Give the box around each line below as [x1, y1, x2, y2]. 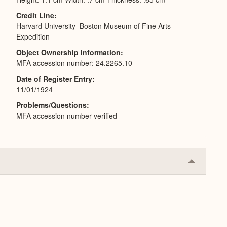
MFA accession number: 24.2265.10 [16, 58, 132, 68]
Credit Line [16, 10, 54, 20]
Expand [191, 174, 219, 186]
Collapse [191, 158, 223, 170]
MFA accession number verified [16, 110, 117, 121]
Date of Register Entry [16, 73, 92, 84]
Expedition [16, 31, 50, 42]
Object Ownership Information [16, 47, 121, 57]
